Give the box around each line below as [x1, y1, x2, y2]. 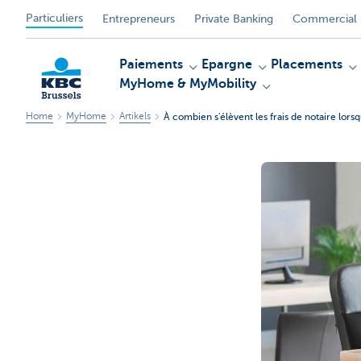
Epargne [201, 57, 252, 72]
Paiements [119, 57, 183, 72]
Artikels [119, 110, 151, 122]
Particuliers [26, 11, 83, 24]
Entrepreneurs [102, 12, 175, 25]
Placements [271, 57, 342, 72]
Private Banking [194, 12, 273, 25]
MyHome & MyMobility [119, 77, 256, 91]
